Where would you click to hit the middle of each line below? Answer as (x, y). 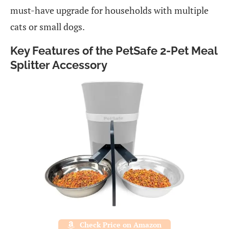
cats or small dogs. (48, 27)
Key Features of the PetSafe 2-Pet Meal (114, 51)
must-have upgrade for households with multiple (109, 10)
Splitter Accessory (59, 65)
